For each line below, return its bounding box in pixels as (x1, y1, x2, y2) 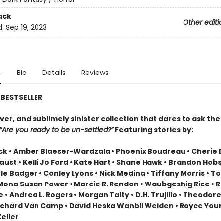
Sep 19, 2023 (5, 22, 47, 33)
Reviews (81, 68, 109, 77)
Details (42, 68, 66, 77)
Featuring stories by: (113, 125, 193, 135)
